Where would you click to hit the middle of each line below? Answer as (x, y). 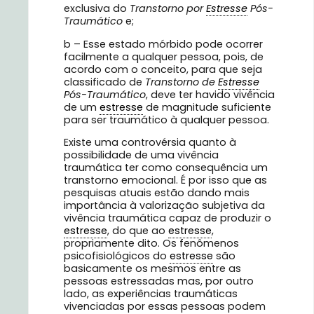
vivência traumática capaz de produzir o (168, 218)
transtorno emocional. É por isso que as (165, 180)
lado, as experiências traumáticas (151, 294)
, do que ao (138, 231)
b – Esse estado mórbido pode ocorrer (163, 44)
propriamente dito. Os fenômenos (151, 244)
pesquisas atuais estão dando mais (157, 193)
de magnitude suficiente (207, 107)
